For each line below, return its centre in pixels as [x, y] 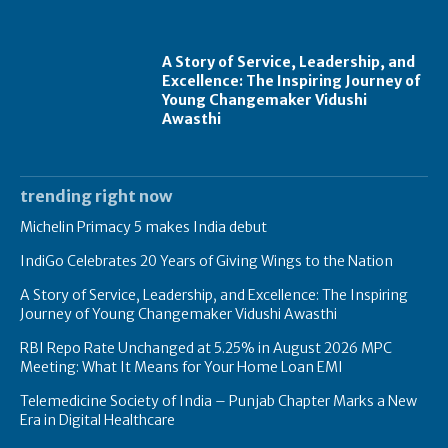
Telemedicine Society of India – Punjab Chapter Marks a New [218, 400]
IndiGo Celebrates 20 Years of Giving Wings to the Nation [206, 260]
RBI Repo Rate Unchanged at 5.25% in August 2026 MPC [206, 347]
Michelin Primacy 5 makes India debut [143, 226]
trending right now [96, 195]
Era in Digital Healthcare [97, 419]
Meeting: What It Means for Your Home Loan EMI [181, 366]
